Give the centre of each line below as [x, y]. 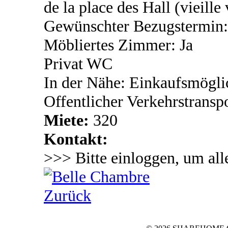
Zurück [67, 196]
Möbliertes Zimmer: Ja [118, 45]
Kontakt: [76, 139]
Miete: [68, 120]
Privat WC [78, 64]
